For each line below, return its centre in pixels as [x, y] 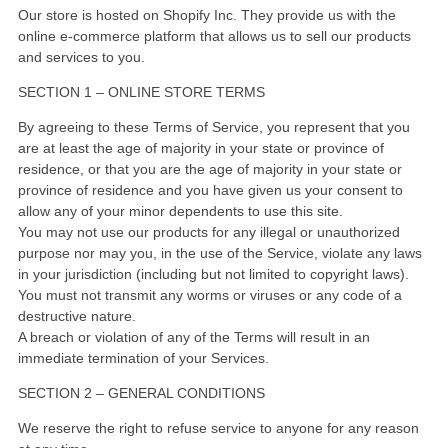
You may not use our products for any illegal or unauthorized [209, 231]
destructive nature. [77, 315]
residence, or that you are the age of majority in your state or [210, 168]
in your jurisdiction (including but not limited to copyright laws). [213, 273]
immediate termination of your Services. [143, 357]
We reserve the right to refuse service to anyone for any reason [218, 427]
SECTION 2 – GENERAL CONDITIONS [141, 392]
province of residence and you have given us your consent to [210, 189]
